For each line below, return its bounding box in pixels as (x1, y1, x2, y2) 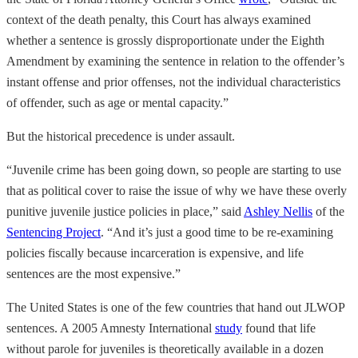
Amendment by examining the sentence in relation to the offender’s (6, 54, 344, 68)
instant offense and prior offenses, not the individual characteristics (6, 74, 340, 89)
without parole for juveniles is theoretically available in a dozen (6, 341, 324, 356)
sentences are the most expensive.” (6, 266, 181, 280)
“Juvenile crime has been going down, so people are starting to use (6, 162, 341, 177)
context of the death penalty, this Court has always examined (6, 12, 311, 26)
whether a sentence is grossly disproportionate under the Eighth (6, 33, 324, 47)
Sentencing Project (6, 225, 101, 239)
